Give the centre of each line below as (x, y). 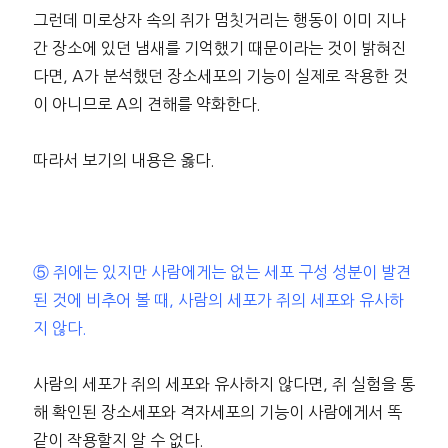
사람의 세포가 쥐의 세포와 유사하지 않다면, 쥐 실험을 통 (223, 384)
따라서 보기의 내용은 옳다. (123, 160)
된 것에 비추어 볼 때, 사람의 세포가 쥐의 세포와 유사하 (218, 300)
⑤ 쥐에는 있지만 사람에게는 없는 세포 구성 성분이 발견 (221, 272)
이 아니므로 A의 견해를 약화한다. (146, 104)
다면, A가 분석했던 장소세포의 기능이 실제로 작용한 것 (220, 76)
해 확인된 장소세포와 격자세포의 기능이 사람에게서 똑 (217, 412)
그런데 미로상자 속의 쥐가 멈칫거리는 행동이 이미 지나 (219, 20)
